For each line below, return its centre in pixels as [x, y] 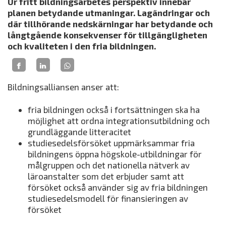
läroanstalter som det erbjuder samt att [106, 176]
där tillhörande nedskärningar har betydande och [110, 23]
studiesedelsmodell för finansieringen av [108, 199]
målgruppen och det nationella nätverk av [109, 165]
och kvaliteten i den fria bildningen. [82, 46]
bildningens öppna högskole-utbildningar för [115, 154]
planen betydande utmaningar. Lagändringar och [109, 12]
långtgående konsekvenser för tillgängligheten [107, 35]
